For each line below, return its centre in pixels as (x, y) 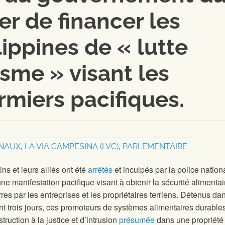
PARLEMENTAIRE (155, 147)
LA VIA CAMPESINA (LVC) (72, 147)
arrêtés (100, 170)
